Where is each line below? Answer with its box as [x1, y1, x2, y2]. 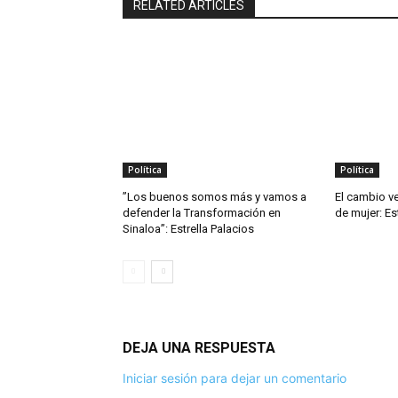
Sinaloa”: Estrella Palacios [123, 222, 254, 236]
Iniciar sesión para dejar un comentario [123, 370, 346, 386]
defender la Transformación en [123, 206, 281, 220]
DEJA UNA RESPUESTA [123, 339, 275, 357]
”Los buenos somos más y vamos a [123, 190, 306, 204]
